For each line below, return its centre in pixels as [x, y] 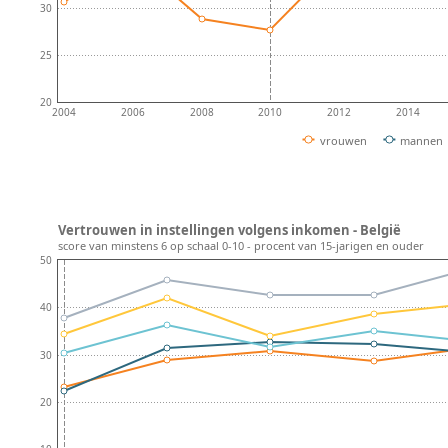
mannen [422, 140]
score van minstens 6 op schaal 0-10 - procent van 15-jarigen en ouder [241, 246]
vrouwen [343, 140]
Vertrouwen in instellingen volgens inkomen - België [229, 229]
